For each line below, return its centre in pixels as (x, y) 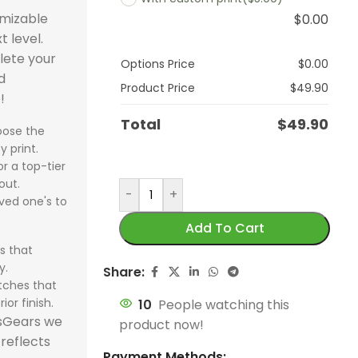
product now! (162, 324)
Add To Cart (225, 228)
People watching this (224, 304)
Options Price (158, 64)
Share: (124, 272)
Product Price (158, 88)
